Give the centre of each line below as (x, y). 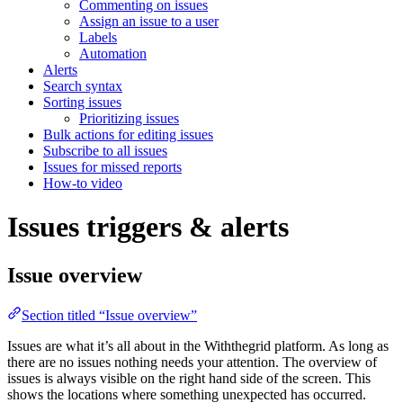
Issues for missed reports (112, 166)
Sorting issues (82, 102)
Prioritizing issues (129, 118)
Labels (98, 37)
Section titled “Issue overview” (109, 315)
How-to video (83, 183)
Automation (113, 53)
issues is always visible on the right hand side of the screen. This (189, 378)
